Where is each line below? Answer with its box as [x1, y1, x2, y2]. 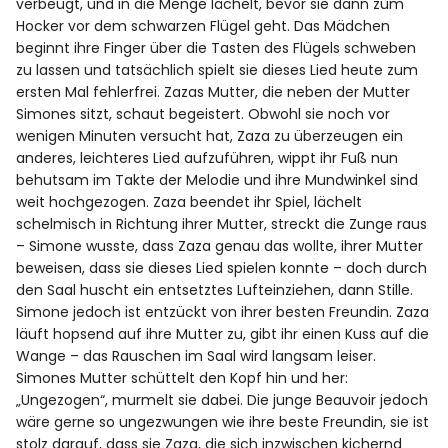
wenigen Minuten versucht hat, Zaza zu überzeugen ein [16, 126, 404, 147]
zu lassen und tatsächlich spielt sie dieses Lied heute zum [16, 60, 419, 81]
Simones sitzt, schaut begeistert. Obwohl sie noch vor [16, 104, 391, 125]
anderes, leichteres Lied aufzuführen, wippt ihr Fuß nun [16, 148, 399, 169]
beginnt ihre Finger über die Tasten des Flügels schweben [16, 38, 417, 59]
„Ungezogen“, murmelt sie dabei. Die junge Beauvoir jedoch [16, 390, 429, 411]
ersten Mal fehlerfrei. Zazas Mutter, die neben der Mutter [16, 82, 411, 103]
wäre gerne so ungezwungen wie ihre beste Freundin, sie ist [16, 412, 430, 433]
